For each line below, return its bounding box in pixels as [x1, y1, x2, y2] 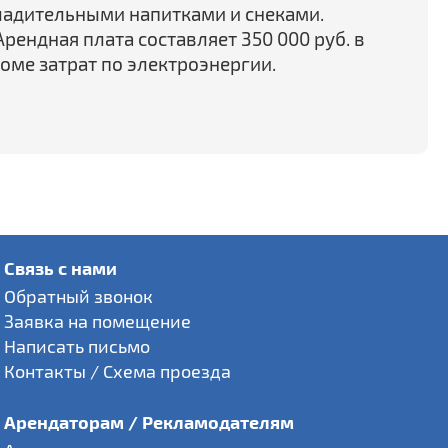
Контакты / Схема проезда [3, 360, 231, 382]
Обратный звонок [3, 285, 153, 307]
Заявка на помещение [3, 310, 191, 332]
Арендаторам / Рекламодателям [3, 411, 294, 432]
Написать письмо [3, 335, 150, 357]
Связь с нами [3, 257, 117, 278]
